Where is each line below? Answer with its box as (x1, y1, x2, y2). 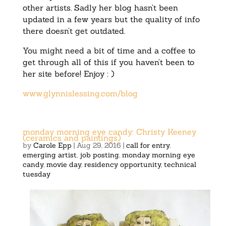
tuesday (22, 169, 50, 179)
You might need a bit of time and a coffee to (22, 45, 195, 55)
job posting (79, 150, 119, 159)
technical (163, 159, 196, 169)
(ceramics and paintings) (22, 132, 121, 143)
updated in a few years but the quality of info (22, 14, 200, 24)
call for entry (126, 140, 169, 150)
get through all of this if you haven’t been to (22, 56, 194, 67)
